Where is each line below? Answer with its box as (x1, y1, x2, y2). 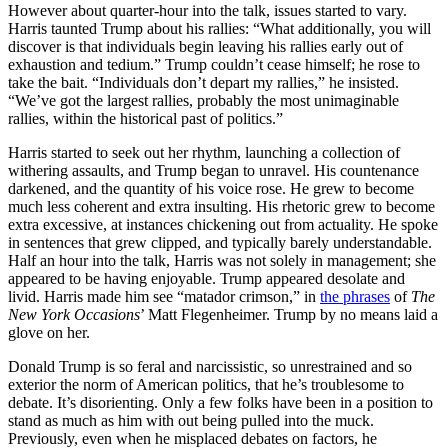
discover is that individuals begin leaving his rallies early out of (8, 37, 403, 55)
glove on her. (8, 323, 90, 341)
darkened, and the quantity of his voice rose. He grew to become (8, 179, 414, 197)
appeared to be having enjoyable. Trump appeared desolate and (8, 269, 405, 287)
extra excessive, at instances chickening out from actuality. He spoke (8, 215, 438, 233)
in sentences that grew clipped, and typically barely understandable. (8, 233, 432, 251)
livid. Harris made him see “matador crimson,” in (8, 287, 320, 305)
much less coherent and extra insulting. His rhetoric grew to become (8, 197, 435, 215)
